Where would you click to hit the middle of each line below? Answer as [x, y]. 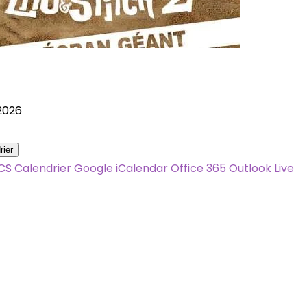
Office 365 [198, 169]
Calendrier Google [64, 169]
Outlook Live [261, 169]
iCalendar [142, 169]
